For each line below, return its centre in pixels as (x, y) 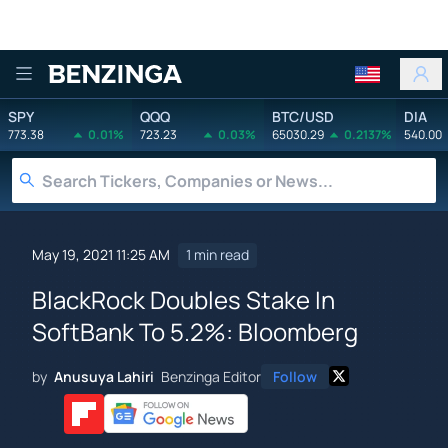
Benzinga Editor (211, 376)
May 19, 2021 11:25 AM (101, 255)
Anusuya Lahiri (104, 376)
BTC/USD (303, 116)
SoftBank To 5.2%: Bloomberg (195, 331)
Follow (295, 376)
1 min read (217, 255)
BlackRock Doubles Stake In (183, 299)
